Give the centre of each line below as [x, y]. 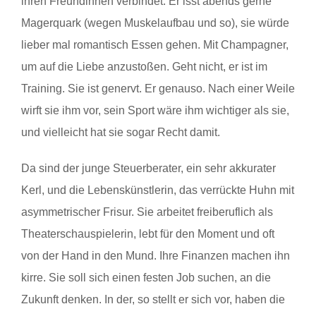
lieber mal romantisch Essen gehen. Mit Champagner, [155, 44]
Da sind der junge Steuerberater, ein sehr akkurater [148, 168]
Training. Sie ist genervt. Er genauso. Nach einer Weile [158, 88]
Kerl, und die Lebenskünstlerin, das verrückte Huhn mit [158, 190]
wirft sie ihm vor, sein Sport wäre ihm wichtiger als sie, [155, 110]
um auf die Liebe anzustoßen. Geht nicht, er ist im [144, 66]
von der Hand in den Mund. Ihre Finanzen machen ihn [156, 255]
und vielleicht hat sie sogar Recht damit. [121, 132]
